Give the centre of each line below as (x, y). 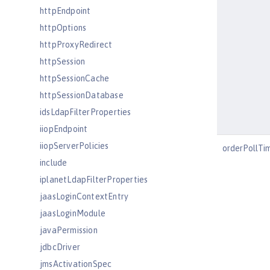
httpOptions (63, 28)
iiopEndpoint (64, 129)
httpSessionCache (75, 78)
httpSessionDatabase (82, 95)
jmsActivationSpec (76, 264)
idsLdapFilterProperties (86, 112)
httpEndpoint (65, 11)
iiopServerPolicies (74, 146)
